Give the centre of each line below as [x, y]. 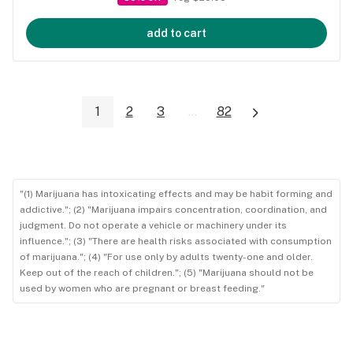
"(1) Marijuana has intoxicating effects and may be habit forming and [176, 193]
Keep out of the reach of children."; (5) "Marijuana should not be [167, 272]
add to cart [176, 33]
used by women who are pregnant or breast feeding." [142, 288]
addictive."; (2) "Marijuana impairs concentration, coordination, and [173, 209]
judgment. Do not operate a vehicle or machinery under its [153, 225]
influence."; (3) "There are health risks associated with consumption [176, 241]
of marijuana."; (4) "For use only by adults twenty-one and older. [166, 256]
